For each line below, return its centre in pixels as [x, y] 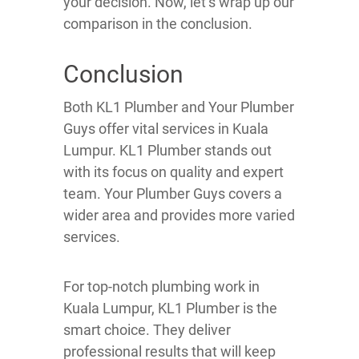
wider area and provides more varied [179, 216]
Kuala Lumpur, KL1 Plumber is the [170, 309]
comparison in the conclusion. [158, 24]
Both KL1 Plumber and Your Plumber [179, 107]
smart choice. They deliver [147, 330]
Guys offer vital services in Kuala [166, 129]
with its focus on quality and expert [173, 172]
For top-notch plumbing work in [161, 287]
